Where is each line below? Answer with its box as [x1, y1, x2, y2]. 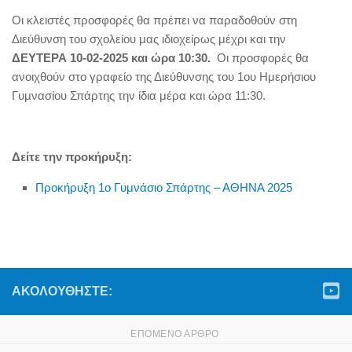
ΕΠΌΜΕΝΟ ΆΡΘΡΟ [130, 328, 222, 339]
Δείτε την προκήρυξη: [12, 150, 132, 163]
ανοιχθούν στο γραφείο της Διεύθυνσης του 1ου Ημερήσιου [12, 70, 316, 83]
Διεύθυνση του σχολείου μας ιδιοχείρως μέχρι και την [12, 32, 286, 46]
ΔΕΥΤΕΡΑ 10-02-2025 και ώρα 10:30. [12, 51, 217, 64]
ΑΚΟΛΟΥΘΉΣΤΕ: [12, 284, 112, 298]
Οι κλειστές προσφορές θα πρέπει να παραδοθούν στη [12, 13, 297, 27]
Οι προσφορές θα [217, 51, 309, 64]
